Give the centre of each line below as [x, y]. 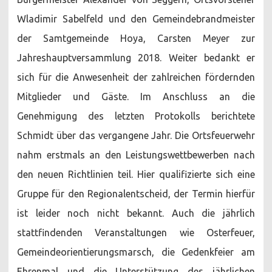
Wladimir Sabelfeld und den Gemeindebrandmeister [136, 19]
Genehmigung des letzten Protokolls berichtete [136, 116]
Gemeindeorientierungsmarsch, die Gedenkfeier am [136, 252]
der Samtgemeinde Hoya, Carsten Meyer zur [136, 38]
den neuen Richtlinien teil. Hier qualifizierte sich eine [136, 174]
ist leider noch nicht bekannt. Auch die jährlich [136, 213]
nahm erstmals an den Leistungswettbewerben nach [136, 155]
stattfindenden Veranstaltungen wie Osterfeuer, [136, 232]
